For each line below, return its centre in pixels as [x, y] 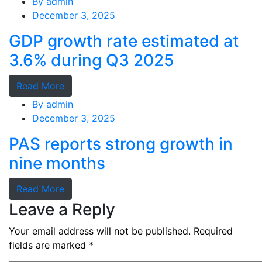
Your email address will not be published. [100, 231]
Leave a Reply [62, 209]
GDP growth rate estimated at [124, 41]
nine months [57, 163]
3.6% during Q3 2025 [91, 60]
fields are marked [49, 245]
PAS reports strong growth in [121, 144]
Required [213, 231]
